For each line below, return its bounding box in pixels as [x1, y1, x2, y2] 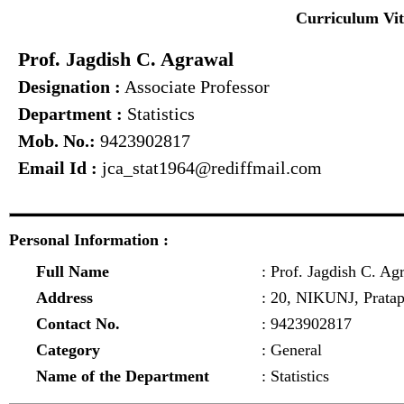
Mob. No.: [18, 131, 96, 151]
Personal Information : [9, 231, 169, 249]
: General [262, 341, 322, 359]
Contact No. [36, 315, 120, 333]
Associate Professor [121, 77, 270, 96]
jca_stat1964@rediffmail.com [102, 158, 322, 178]
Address [36, 289, 93, 307]
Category [36, 341, 100, 359]
